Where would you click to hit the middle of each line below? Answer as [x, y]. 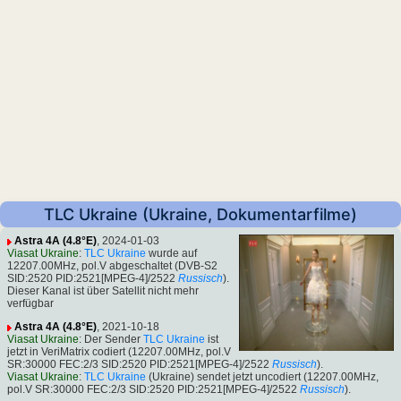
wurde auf [171, 254]
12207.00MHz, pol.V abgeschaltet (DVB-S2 [112, 266]
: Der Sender [111, 340]
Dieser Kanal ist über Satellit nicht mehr [103, 291]
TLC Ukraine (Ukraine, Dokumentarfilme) [200, 215]
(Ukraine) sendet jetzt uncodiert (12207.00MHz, [262, 377]
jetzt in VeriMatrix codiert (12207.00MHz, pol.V [119, 352]
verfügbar [30, 304]
